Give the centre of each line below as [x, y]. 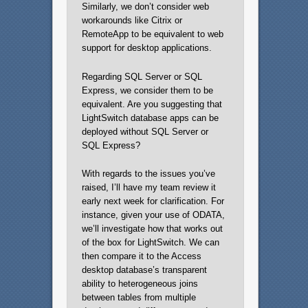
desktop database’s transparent [144, 269]
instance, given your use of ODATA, [153, 214]
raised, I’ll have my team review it [148, 187]
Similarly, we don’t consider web [145, 7]
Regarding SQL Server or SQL [142, 76]
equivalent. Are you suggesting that [152, 104]
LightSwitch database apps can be [150, 118]
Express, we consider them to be [147, 90]
